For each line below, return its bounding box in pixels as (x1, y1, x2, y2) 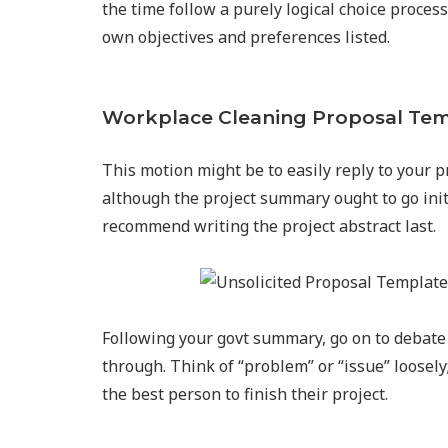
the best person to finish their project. (102, 383, 388, 406)
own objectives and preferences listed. (102, 26, 390, 49)
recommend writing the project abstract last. (102, 215, 436, 238)
